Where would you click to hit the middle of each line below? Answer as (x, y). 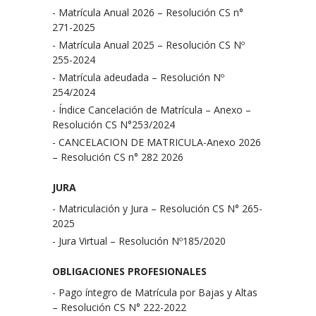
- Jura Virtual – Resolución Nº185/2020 (139, 241)
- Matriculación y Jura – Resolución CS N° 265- (157, 208)
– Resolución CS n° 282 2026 (118, 157)
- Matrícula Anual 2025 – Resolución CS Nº (148, 45)
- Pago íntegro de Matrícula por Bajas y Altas (155, 292)
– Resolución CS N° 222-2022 (119, 307)
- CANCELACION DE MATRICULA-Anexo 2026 (157, 142)
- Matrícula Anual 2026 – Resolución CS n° (148, 12)
